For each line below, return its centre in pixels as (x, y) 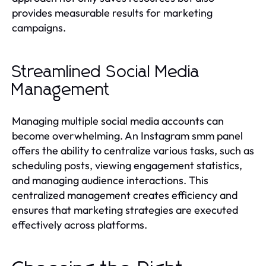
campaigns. (39, 27)
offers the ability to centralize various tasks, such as (133, 150)
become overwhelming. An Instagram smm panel (127, 135)
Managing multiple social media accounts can (118, 121)
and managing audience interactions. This (110, 180)
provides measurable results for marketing (112, 12)
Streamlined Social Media (106, 72)
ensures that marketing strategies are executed (125, 210)
